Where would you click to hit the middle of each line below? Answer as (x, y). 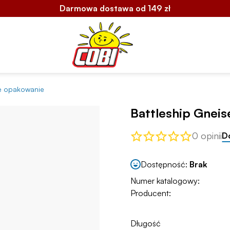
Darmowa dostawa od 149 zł (115, 8)
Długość (146, 224)
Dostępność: (165, 164)
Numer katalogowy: (165, 181)
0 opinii (207, 136)
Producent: (151, 193)
